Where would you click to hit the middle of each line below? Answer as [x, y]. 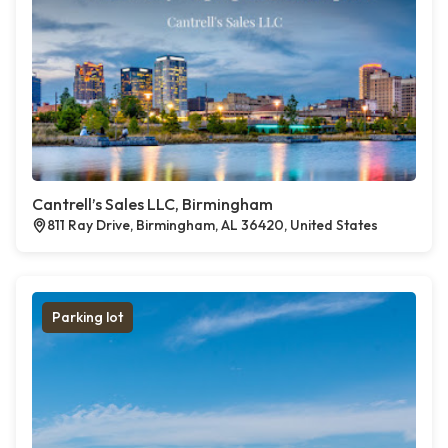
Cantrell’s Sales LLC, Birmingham [152, 204]
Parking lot [87, 317]
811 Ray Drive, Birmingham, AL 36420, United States [212, 225]
